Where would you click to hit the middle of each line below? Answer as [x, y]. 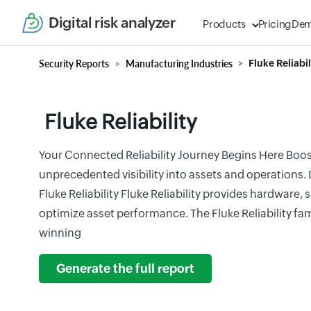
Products [224, 24]
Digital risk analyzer [112, 23]
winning [60, 233]
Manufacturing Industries [179, 64]
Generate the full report [125, 269]
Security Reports [74, 64]
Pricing [275, 24]
